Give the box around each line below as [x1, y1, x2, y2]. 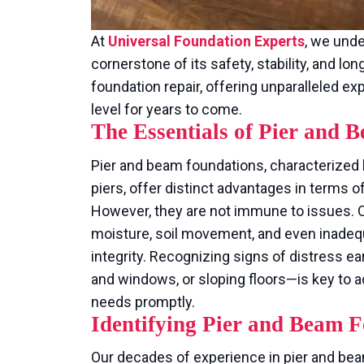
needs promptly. [91, 292, 195, 310]
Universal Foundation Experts [108, 32, 305, 50]
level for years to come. [91, 101, 242, 119]
